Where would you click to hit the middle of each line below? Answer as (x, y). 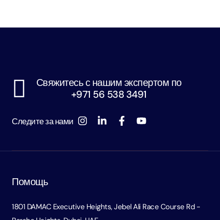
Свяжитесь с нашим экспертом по (109, 82)
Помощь (30, 181)
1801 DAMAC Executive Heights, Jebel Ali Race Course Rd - (106, 206)
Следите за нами (43, 122)
